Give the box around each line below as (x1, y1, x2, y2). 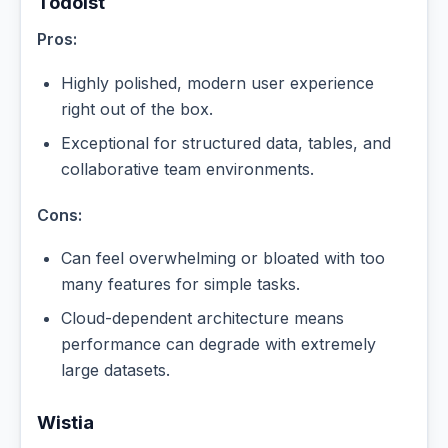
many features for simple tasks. (61, 274, 300, 295)
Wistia (37, 411, 94, 434)
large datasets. (61, 360, 170, 381)
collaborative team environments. (61, 158, 314, 179)
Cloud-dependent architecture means (61, 308, 344, 329)
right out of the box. (61, 98, 213, 119)
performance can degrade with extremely (61, 334, 376, 355)
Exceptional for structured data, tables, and (61, 132, 391, 153)
